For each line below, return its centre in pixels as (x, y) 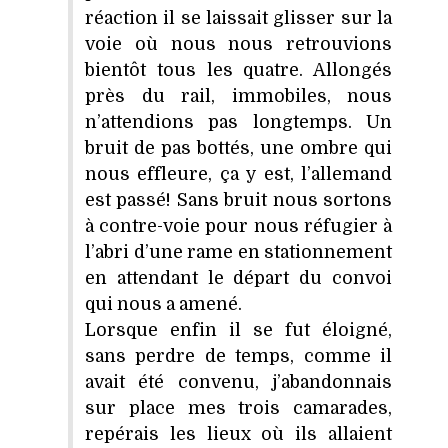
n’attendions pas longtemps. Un (238, 121)
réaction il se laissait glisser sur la (238, 17)
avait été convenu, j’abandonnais (238, 381)
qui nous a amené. (163, 303)
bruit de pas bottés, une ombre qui (238, 147)
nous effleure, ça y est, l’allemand (238, 173)
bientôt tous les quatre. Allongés (238, 69)
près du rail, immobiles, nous (238, 95)
